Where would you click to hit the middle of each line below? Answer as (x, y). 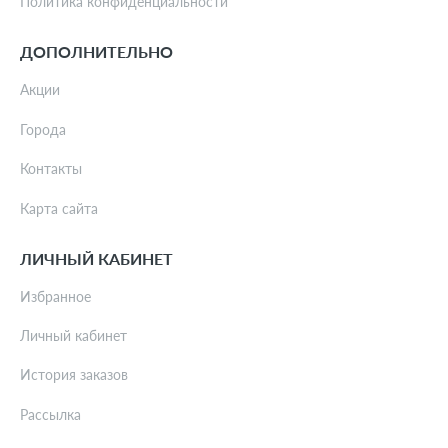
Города (43, 129)
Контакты (51, 169)
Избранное (55, 296)
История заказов (74, 375)
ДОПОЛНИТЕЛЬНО (96, 52)
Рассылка (50, 414)
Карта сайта (59, 208)
